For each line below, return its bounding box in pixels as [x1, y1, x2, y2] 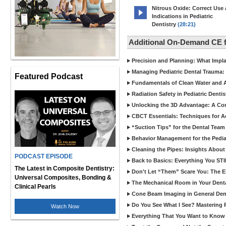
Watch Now [51, 203, 79, 209]
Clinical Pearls [15, 183, 56, 190]
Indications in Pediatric [152, 13, 213, 19]
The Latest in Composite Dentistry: [15, 165, 115, 172]
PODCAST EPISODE [15, 153, 73, 160]
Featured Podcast [15, 72, 83, 81]
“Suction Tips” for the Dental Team [132, 124, 225, 130]
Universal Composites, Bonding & [15, 174, 111, 181]
